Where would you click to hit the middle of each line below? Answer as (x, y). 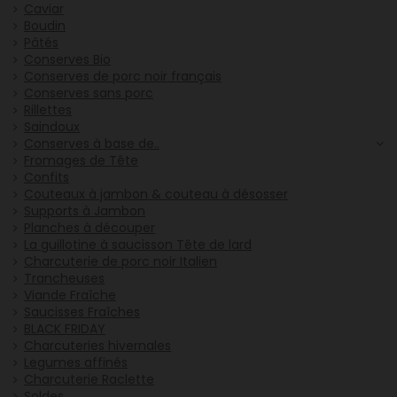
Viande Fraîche (70, 296)
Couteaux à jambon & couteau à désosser (156, 195)
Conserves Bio (67, 60)
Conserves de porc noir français (123, 77)
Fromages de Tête (81, 161)
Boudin (45, 26)
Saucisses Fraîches (82, 312)
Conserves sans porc (89, 93)
